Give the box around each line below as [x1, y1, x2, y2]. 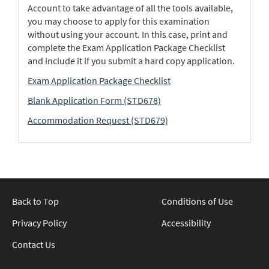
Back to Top [12, 195, 59, 207]
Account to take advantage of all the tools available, [28, 1, 233, 14]
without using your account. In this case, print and [28, 28, 228, 40]
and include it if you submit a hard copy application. [28, 54, 235, 67]
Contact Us [12, 238, 55, 250]
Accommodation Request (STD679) [28, 113, 168, 126]
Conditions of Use [162, 195, 233, 207]
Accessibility [162, 217, 211, 229]
